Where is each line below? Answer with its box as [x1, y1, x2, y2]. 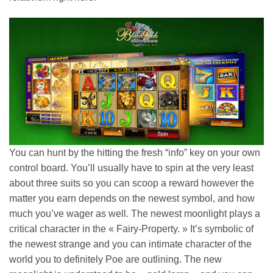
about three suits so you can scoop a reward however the [9, 177, 254, 188]
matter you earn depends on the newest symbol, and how [9, 193, 255, 204]
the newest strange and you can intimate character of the [9, 238, 252, 249]
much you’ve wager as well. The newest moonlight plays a [9, 208, 260, 219]
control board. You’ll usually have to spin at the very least [9, 162, 253, 173]
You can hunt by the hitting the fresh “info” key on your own [9, 147, 260, 158]
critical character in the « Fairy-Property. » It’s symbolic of [9, 223, 253, 234]
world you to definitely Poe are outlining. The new [9, 253, 222, 264]
